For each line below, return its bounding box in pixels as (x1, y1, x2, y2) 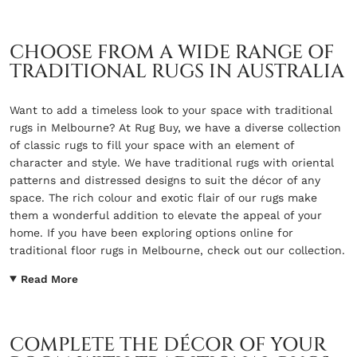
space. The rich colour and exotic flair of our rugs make (10, 190, 317, 204)
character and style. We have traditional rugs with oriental (10, 155, 334, 169)
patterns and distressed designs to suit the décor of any (10, 173, 320, 186)
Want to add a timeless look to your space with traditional (10, 103, 332, 116)
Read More (21, 272, 79, 285)
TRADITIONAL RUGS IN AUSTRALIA (10, 58, 344, 84)
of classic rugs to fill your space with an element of (10, 138, 294, 151)
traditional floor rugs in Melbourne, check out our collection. (10, 243, 345, 257)
